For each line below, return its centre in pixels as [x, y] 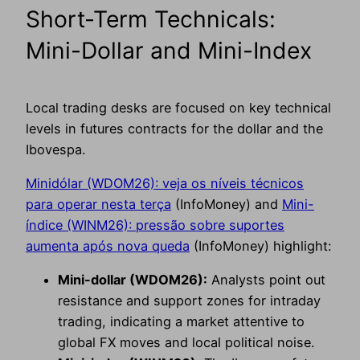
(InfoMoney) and [227, 205]
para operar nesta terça [98, 205]
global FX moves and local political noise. [186, 343]
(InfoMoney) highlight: [260, 246]
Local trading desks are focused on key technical [178, 107]
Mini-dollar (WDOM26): [133, 280]
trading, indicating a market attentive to [181, 322]
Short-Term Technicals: [151, 20]
